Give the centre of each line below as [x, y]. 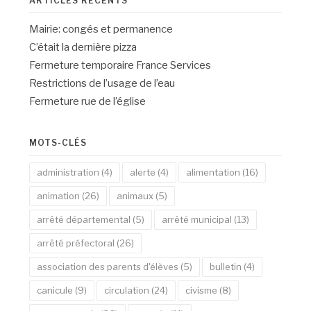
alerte [143, 172]
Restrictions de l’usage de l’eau [102, 83]
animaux [135, 195]
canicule [55, 290]
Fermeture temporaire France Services [120, 65]
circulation [127, 290]
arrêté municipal [197, 219]
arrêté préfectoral [76, 243]
